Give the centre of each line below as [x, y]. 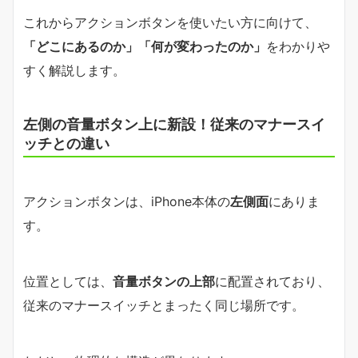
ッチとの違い [66, 143]
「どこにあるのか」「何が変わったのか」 [145, 46]
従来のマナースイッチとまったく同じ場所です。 [164, 305]
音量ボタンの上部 [164, 281]
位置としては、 [68, 281]
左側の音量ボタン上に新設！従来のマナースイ [174, 123]
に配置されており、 [272, 281]
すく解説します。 [74, 70]
